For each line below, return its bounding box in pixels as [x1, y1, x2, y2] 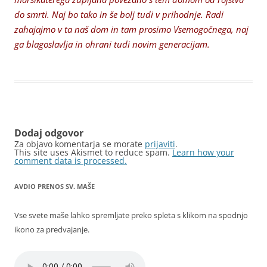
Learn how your [172, 147, 234, 159]
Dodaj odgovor [14, 126, 83, 140]
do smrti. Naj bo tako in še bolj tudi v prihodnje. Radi [14, 8, 223, 21]
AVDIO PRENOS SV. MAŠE [14, 182, 95, 191]
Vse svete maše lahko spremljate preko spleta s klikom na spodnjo [14, 210, 248, 221]
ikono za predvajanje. [14, 224, 89, 235]
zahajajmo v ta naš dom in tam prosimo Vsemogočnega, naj [14, 23, 249, 36]
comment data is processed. [14, 155, 127, 167]
